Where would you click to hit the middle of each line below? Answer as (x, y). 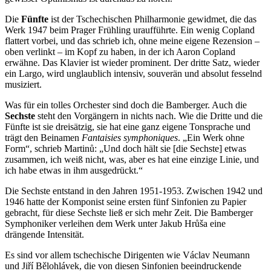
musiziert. (23, 84)
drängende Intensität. (44, 234)
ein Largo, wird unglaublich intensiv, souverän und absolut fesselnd (133, 73)
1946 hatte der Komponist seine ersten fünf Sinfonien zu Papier (126, 201)
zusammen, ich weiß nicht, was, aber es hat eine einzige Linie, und (132, 159)
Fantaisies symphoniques (130, 137)
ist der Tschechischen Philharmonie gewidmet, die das (152, 19)
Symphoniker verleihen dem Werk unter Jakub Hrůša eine (115, 223)
